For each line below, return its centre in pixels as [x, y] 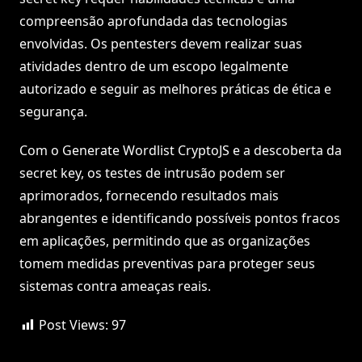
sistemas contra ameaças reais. [115, 286]
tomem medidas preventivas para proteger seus [167, 264]
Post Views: [74, 325]
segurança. [53, 112]
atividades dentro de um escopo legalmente [154, 67]
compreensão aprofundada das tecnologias [154, 21]
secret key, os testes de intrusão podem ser [152, 173]
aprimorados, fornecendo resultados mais [149, 196]
